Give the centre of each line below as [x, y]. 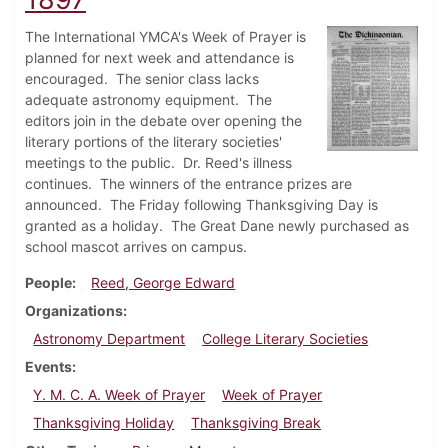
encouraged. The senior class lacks [142, 79]
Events [48, 367]
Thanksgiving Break [256, 423]
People [48, 283]
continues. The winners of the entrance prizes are [188, 184]
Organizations [74, 311]
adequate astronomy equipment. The [148, 100]
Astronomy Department [109, 339]
